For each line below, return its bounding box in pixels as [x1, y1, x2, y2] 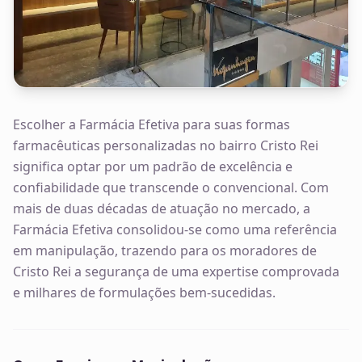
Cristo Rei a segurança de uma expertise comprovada [13, 262, 339, 280]
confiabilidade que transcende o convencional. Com [13, 178, 329, 196]
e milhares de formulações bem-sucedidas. [13, 283, 276, 301]
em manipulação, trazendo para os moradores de [13, 241, 317, 259]
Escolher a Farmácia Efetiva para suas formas [13, 115, 290, 133]
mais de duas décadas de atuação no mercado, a [13, 199, 310, 217]
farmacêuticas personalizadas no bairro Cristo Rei [13, 136, 318, 154]
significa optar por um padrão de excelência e [13, 157, 293, 175]
